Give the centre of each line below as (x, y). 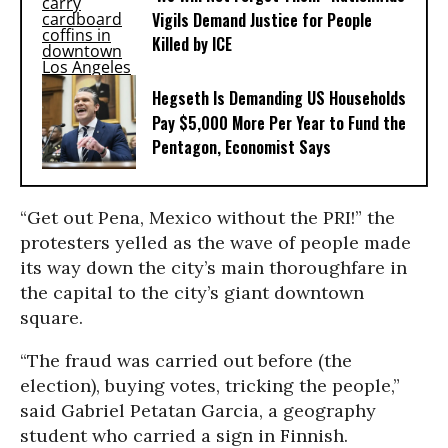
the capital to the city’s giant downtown (192, 292)
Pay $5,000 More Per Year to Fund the (279, 123)
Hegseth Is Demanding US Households (279, 98)
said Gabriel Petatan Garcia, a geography (198, 410)
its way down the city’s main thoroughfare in (213, 267)
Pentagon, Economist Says (241, 147)
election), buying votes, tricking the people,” (210, 385)
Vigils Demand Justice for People (262, 20)
